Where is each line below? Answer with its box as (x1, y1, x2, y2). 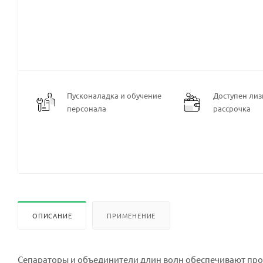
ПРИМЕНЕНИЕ (107, 211, 156, 221)
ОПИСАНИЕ (32, 211, 72, 221)
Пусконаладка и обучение (67, 90, 161, 101)
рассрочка (213, 103, 251, 114)
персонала (67, 103, 106, 114)
